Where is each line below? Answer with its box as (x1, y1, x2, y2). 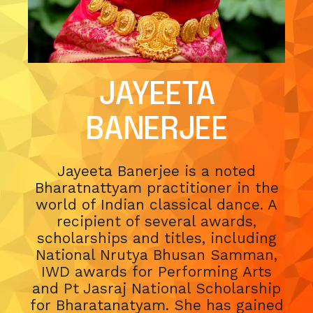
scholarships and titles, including (36, 228, 277, 247)
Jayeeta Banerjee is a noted (57, 161, 256, 180)
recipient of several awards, (57, 212, 256, 230)
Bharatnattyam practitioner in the (34, 178, 279, 196)
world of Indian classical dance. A (36, 195, 277, 213)
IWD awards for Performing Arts (41, 262, 272, 280)
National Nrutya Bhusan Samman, (36, 245, 277, 263)
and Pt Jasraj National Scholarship (32, 279, 281, 297)
